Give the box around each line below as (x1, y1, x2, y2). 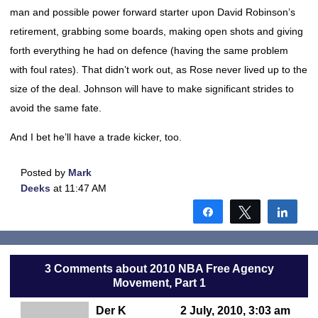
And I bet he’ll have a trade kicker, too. (10, 131, 182, 143)
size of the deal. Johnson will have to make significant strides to (10, 83, 294, 94)
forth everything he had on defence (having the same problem (10, 45, 288, 56)
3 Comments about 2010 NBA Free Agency (44, 263, 274, 275)
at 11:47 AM (50, 182, 106, 194)
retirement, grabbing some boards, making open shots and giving (10, 26, 303, 37)
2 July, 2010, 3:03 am (180, 305, 290, 317)
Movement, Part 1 (112, 277, 206, 289)
